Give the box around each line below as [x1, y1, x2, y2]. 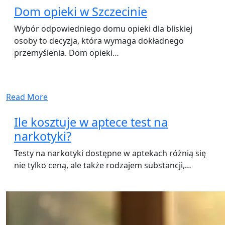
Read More [6, 91, 48, 103]
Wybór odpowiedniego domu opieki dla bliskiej [14, 23, 192, 35]
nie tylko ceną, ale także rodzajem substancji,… [14, 160, 191, 171]
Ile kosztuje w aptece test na [14, 114, 168, 131]
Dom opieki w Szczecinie [14, 4, 147, 20]
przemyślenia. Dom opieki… [14, 47, 119, 59]
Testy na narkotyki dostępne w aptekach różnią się [14, 148, 206, 159]
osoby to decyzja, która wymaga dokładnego [14, 35, 184, 47]
